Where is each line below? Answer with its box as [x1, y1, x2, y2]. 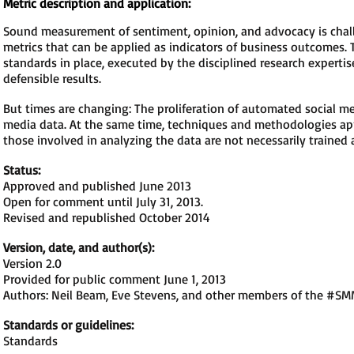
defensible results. [3, 70, 101, 86]
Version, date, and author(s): [3, 239, 154, 255]
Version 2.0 [3, 255, 62, 271]
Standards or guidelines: [3, 317, 134, 333]
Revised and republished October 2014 [3, 209, 210, 225]
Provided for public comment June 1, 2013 [3, 271, 226, 287]
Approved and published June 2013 [3, 178, 191, 194]
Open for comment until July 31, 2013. [3, 194, 203, 209]
